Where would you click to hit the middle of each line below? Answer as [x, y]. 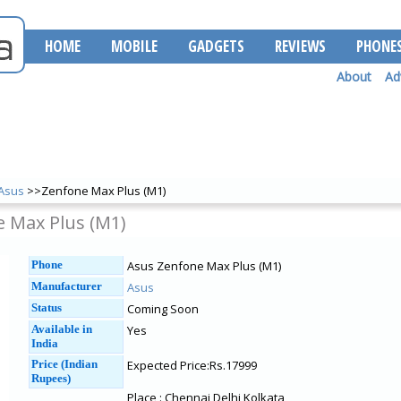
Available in [62, 329]
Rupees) [51, 378]
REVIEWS [300, 46]
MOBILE [134, 46]
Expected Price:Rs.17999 [192, 365]
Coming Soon [163, 309]
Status [47, 307]
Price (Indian [64, 364]
